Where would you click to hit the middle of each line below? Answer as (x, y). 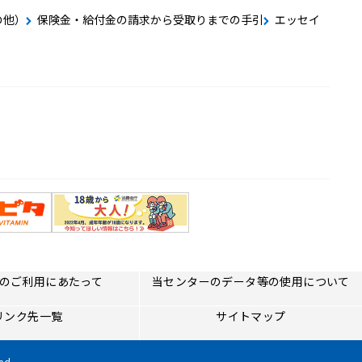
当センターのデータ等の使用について (250, 282)
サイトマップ (251, 316)
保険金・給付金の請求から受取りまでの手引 (150, 20)
